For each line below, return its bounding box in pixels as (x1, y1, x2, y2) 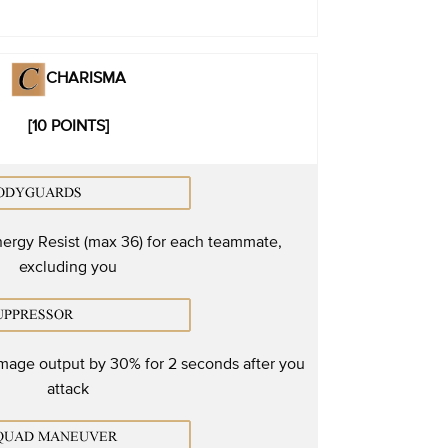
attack (47, 378, 89, 397)
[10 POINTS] (27, 115, 109, 134)
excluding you (19, 256, 117, 275)
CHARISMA (45, 67, 126, 86)
